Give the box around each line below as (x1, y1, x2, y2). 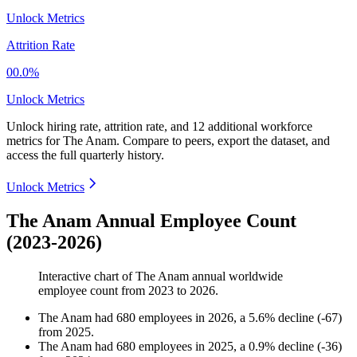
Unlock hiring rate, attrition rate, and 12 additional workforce (6, 120, 312, 134)
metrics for (6, 134, 63, 148)
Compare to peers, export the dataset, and (123, 134, 330, 148)
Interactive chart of (38, 269, 135, 284)
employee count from (38, 284, 148, 298)
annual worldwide (189, 269, 283, 284)
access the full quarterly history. (6, 148, 164, 163)
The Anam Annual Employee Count (6, 210, 296, 232)
